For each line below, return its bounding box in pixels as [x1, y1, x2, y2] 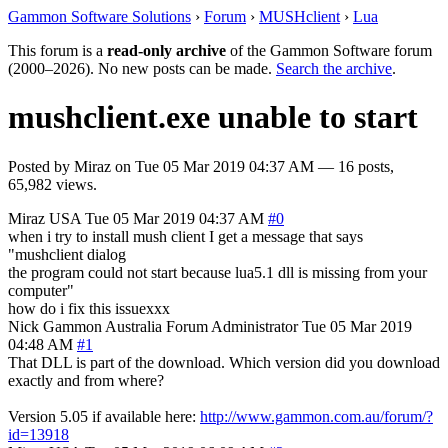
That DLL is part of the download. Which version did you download [8, 353, 440, 371]
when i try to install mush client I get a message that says [8, 227, 363, 245]
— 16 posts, [314, 157, 394, 175]
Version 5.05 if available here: [8, 407, 200, 425]
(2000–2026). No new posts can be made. [8, 60, 276, 77]
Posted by [8, 157, 74, 175]
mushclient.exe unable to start [8, 99, 418, 136]
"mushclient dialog [8, 245, 126, 263]
